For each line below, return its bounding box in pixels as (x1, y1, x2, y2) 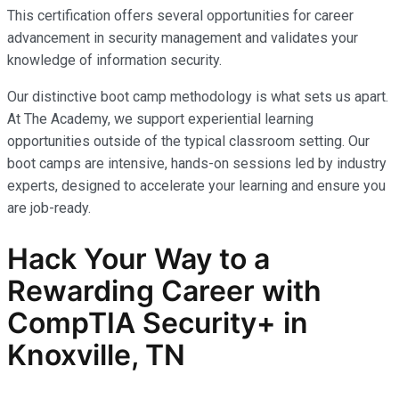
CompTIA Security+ (7, 305, 283, 340)
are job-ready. (7, 199, 91, 217)
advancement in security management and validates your (7, 29, 358, 47)
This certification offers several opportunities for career (7, 7, 354, 25)
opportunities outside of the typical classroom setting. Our (7, 133, 370, 151)
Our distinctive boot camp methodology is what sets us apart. (7, 88, 388, 106)
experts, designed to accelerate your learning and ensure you (7, 177, 386, 195)
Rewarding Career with (7, 273, 322, 308)
